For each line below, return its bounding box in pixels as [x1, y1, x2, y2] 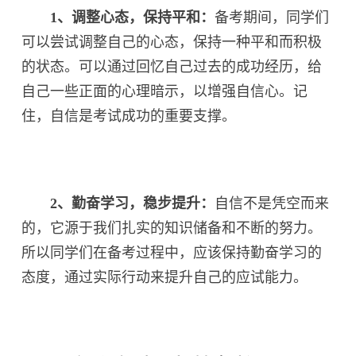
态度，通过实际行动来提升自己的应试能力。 [21, 269, 308, 285]
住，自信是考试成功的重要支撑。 [21, 107, 237, 124]
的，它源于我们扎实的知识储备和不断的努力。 [21, 219, 323, 236]
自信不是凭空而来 [215, 195, 330, 211]
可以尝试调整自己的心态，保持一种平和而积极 [21, 33, 323, 50]
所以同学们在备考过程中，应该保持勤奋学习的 [21, 244, 323, 261]
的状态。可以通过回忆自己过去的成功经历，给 [21, 58, 323, 75]
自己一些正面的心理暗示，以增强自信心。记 [21, 83, 308, 99]
